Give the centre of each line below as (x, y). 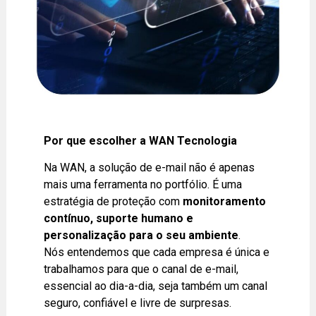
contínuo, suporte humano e (119, 219)
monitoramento (225, 202)
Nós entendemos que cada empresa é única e (157, 253)
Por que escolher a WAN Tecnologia (141, 140)
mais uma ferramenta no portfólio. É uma (143, 185)
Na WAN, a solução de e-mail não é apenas (150, 168)
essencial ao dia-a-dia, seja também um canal (156, 286)
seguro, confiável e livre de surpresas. (138, 303)
